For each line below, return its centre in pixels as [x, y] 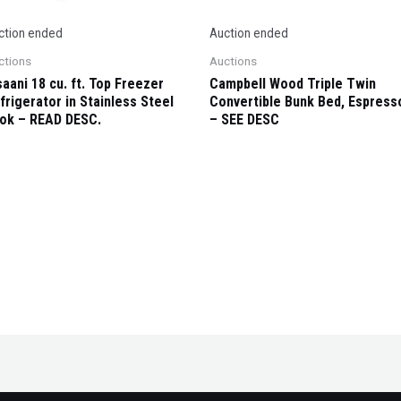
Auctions [233, 61]
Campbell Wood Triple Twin [293, 84]
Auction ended [249, 34]
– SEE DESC [244, 120]
